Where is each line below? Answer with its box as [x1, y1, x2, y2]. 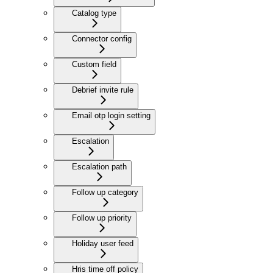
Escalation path [72, 162, 127, 172]
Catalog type [72, 9, 116, 18]
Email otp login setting [72, 111, 151, 121]
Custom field [72, 60, 116, 69]
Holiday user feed [72, 239, 133, 249]
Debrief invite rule [72, 85, 133, 95]
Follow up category [72, 188, 138, 197]
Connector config [72, 34, 132, 44]
